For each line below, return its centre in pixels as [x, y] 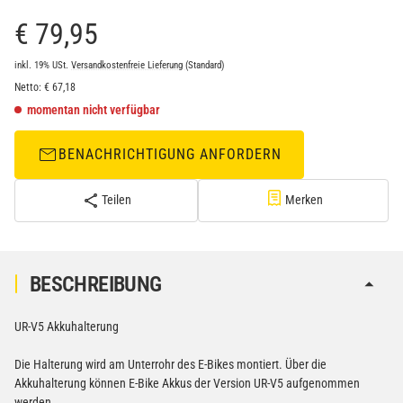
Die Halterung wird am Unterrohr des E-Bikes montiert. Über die [170, 364]
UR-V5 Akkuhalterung [67, 326]
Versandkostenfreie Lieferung [128, 65]
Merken [304, 200]
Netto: [28, 87]
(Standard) [205, 65]
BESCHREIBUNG [96, 284]
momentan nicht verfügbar [94, 109]
